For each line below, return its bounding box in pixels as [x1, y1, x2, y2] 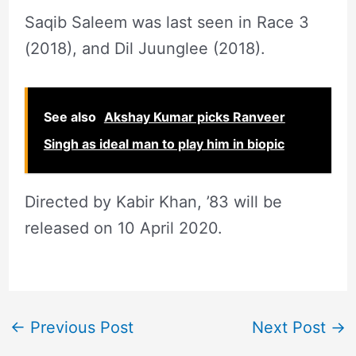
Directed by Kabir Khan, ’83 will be [24, 192, 282, 211]
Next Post [252, 317, 331, 337]
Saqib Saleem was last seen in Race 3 [24, 12, 309, 32]
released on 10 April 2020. [24, 218, 227, 238]
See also [43, 108, 96, 125]
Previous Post [25, 317, 133, 337]
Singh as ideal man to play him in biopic [43, 135, 284, 152]
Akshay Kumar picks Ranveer [103, 108, 285, 125]
